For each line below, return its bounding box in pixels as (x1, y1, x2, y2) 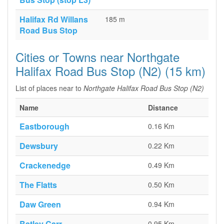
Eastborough (19, 120, 69, 132)
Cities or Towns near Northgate (15, 48, 179, 65)
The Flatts (19, 179, 57, 190)
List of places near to (15, 83, 83, 93)
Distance (148, 102, 178, 112)
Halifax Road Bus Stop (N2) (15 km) (15, 62, 205, 79)
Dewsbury (19, 140, 58, 151)
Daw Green (19, 198, 61, 210)
